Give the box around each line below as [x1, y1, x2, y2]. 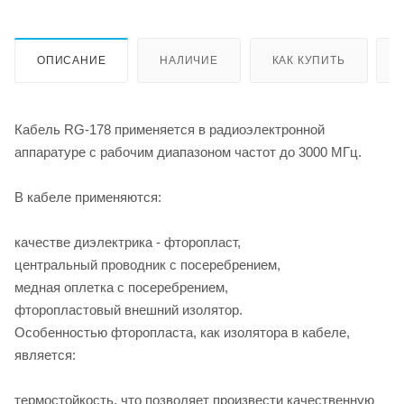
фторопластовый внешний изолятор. [14, 301, 243, 317]
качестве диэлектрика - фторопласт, [14, 234, 241, 250]
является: [14, 346, 76, 363]
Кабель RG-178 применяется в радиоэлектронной [14, 121, 325, 137]
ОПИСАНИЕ [37, 53, 106, 67]
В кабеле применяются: [14, 188, 161, 205]
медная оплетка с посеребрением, [14, 279, 228, 295]
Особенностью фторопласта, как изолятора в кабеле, [14, 324, 350, 340]
